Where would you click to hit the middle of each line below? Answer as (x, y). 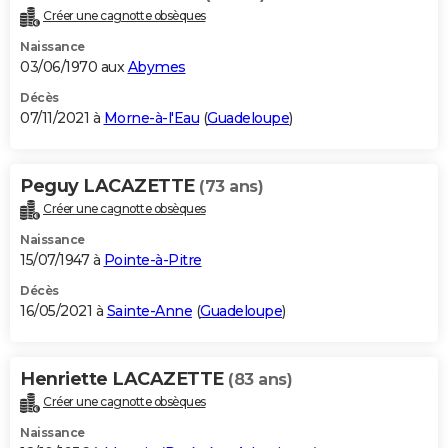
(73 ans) (231, 187)
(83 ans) (260, 380)
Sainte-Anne (149, 311)
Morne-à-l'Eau (151, 118)
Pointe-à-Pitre (152, 260)
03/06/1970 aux (74, 67)
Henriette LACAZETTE (124, 379)
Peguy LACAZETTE (109, 186)
